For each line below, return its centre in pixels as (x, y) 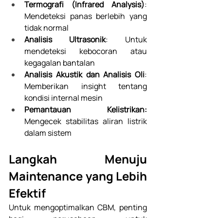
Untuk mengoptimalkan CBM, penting (78, 208)
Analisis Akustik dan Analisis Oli (84, 75)
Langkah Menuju (78, 159)
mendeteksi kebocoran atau (86, 51)
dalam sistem (49, 133)
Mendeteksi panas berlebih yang (86, 16)
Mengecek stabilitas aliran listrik (86, 121)
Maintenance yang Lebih (78, 176)
